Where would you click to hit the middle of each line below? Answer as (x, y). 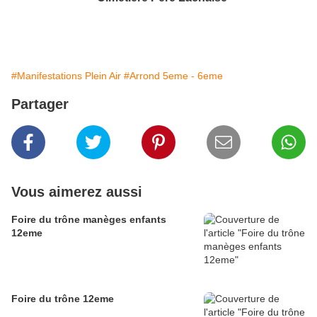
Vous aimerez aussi (77, 192)
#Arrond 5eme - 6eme (173, 76)
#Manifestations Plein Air (66, 76)
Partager (40, 104)
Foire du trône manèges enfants (89, 220)
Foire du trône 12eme (63, 299)
